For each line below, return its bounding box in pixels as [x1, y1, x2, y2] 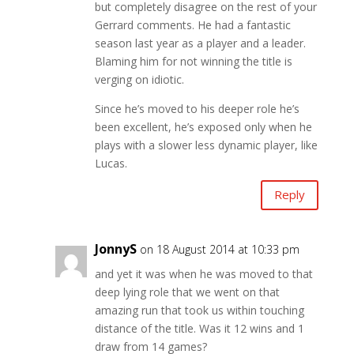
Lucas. [94, 155, 127, 171]
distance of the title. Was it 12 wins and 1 [94, 320, 304, 336]
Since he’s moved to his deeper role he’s [94, 100, 299, 116]
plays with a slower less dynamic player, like [94, 137, 318, 153]
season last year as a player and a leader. [94, 35, 306, 51]
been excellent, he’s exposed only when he [94, 119, 312, 134]
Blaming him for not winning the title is [94, 53, 292, 69]
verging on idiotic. [94, 71, 184, 87]
